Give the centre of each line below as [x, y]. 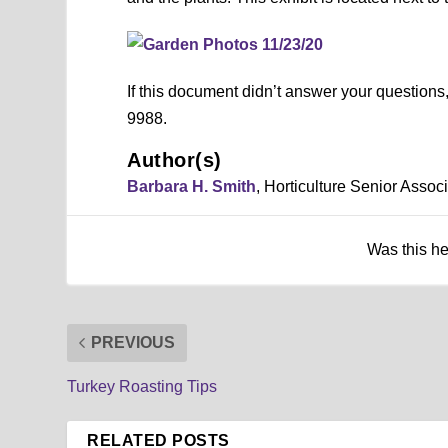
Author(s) [174, 159]
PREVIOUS [133, 342]
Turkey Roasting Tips [142, 386]
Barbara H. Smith [192, 186]
